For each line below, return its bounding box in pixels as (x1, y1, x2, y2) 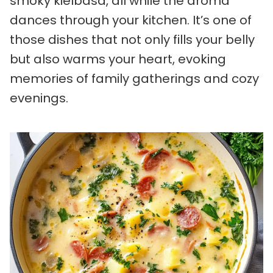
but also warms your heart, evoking (10, 51, 226, 68)
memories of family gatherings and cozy (10, 70, 259, 87)
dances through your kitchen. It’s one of (10, 12, 252, 29)
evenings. (10, 90, 68, 107)
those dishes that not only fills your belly (10, 31, 255, 48)
